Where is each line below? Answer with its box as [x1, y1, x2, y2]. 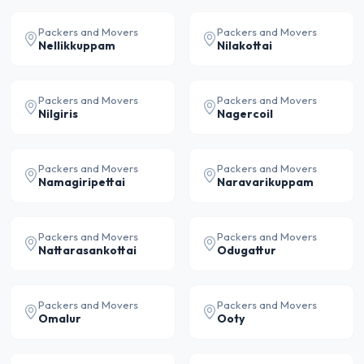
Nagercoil [217, 106, 273, 121]
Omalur [38, 311, 81, 326]
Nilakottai [217, 38, 272, 53]
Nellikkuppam [38, 38, 115, 53]
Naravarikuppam [217, 175, 314, 189]
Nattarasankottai [38, 243, 136, 258]
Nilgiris [38, 106, 78, 121]
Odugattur [217, 243, 276, 258]
